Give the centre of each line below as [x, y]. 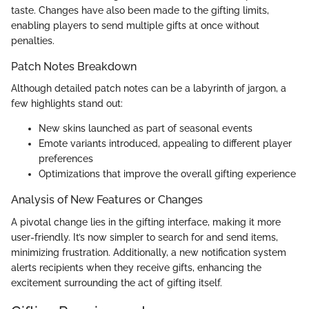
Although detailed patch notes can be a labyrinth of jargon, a [149, 89]
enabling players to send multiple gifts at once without [135, 26]
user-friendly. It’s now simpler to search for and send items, [144, 237]
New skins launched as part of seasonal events [146, 129]
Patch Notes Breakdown [74, 67]
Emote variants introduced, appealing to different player [165, 144]
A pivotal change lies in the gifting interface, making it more [146, 222]
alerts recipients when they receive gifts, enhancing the [136, 267]
